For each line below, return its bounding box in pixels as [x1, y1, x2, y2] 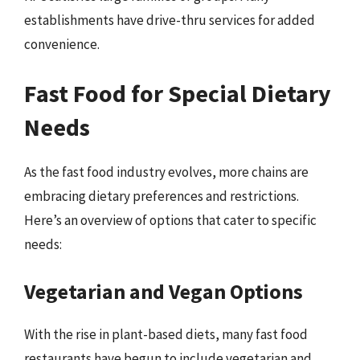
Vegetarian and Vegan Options [24, 277, 303, 305]
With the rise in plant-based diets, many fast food [24, 325, 308, 343]
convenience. [24, 35, 100, 53]
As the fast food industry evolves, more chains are [24, 163, 309, 181]
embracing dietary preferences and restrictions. [24, 187, 299, 205]
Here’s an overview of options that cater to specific [24, 211, 317, 229]
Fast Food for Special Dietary [24, 78, 331, 108]
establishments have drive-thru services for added [24, 10, 315, 29]
